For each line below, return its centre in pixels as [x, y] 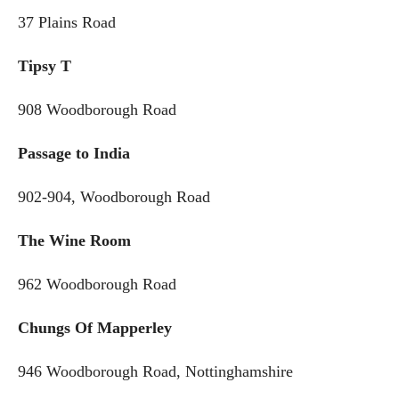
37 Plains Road [67, 23]
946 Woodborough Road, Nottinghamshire [155, 372]
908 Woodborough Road [97, 110]
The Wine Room [77, 241]
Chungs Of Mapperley [104, 328]
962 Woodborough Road [97, 285]
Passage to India [94, 154]
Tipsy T [45, 66]
